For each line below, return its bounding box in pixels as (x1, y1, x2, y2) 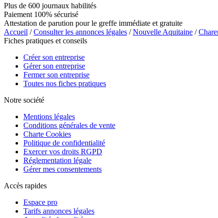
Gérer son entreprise (23, 61, 85, 70)
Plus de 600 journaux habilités (4, 1, 96, 10)
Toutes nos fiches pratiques (23, 79, 106, 88)
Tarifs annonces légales (23, 206, 94, 215)
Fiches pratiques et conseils (4, 36, 87, 45)
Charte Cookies (23, 129, 71, 138)
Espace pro (23, 198, 57, 206)
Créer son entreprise (23, 53, 85, 61)
